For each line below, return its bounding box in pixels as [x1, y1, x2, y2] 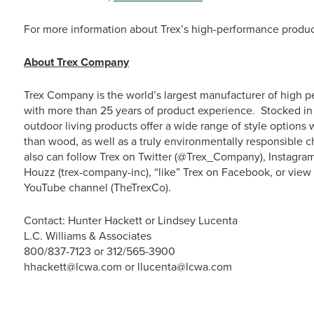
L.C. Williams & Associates [24, 228, 151, 244]
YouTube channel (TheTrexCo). [24, 179, 171, 196]
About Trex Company [24, 54, 129, 70]
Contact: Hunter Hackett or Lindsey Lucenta [24, 212, 238, 228]
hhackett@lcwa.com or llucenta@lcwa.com [24, 259, 232, 275]
